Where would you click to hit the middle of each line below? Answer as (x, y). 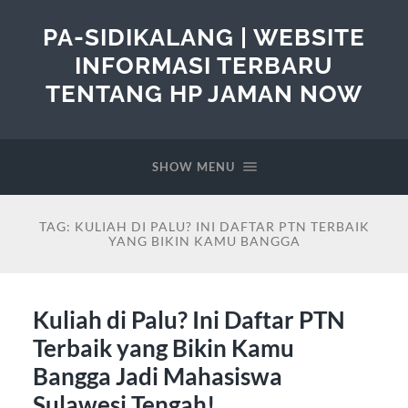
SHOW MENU (193, 167)
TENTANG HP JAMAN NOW (204, 93)
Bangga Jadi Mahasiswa (157, 376)
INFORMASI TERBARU (204, 65)
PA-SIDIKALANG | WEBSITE (204, 37)
